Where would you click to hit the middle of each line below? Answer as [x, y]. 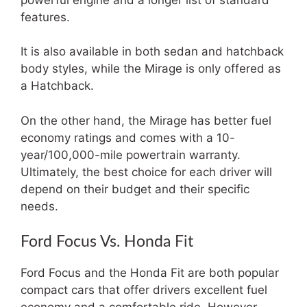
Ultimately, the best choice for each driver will [146, 172]
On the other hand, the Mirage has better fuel [146, 120]
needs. [39, 206]
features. [45, 17]
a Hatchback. [57, 86]
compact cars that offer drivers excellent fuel [144, 290]
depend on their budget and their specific [135, 189]
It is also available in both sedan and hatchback [152, 51]
